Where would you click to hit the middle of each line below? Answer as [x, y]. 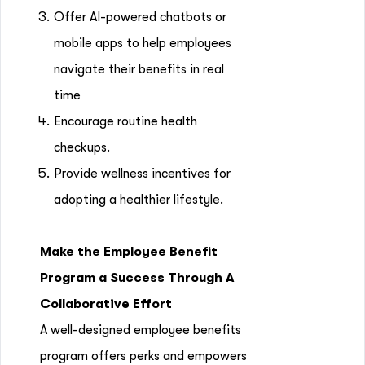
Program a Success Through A [137, 278]
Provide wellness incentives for [142, 174]
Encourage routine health [125, 121]
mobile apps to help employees [143, 43]
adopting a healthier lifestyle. [139, 200]
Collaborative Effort [106, 304]
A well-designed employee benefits [141, 330]
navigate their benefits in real [139, 69]
